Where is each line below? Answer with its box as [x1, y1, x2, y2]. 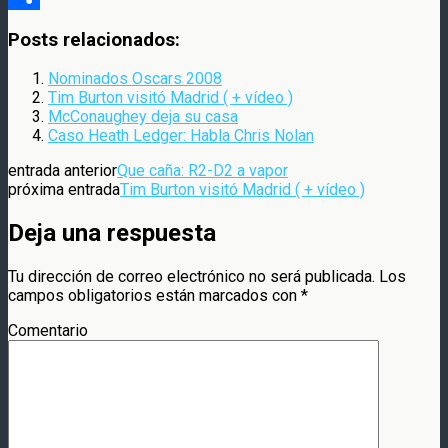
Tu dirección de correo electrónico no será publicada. [8, 267, 375, 287]
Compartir [8, 15, 76, 35]
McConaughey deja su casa [48, 107, 238, 127]
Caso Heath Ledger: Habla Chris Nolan [48, 126, 314, 146]
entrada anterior [8, 161, 117, 181]
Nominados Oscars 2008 [48, 69, 222, 89]
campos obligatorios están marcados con [8, 286, 301, 306]
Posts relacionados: [8, 28, 180, 51]
